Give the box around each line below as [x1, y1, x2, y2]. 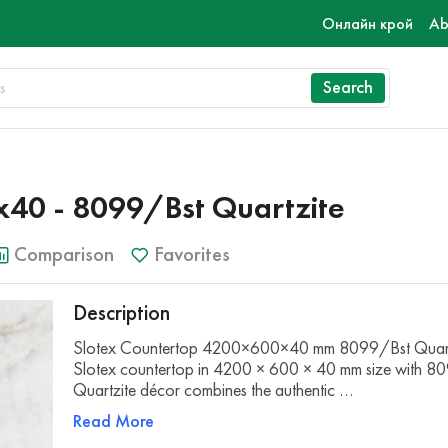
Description [73, 299, 171, 326]
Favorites [154, 241, 230, 267]
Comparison [14, 241, 114, 267]
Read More [73, 410, 155, 432]
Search [323, 76, 373, 98]
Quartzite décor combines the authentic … [73, 379, 354, 401]
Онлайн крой [322, 14, 413, 33]
